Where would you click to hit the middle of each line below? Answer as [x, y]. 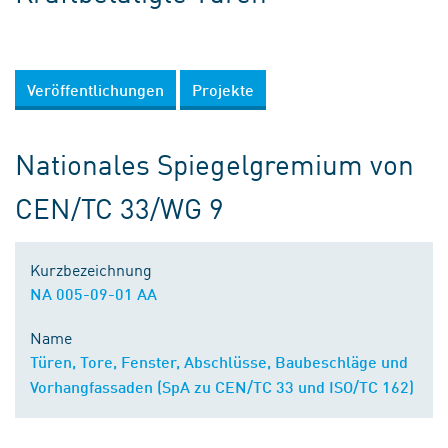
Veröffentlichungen [95, 89]
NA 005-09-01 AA [93, 293]
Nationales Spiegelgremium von [214, 163]
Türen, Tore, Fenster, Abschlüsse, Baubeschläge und [219, 361]
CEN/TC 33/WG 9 [120, 207]
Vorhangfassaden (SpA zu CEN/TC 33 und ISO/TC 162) [222, 386]
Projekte [223, 89]
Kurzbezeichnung [91, 269]
